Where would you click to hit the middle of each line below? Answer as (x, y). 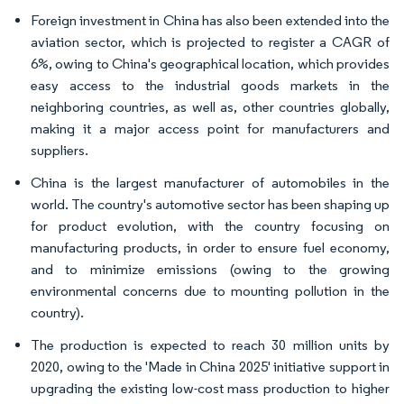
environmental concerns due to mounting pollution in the (210, 290)
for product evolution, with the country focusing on (210, 225)
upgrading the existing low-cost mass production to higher (210, 388)
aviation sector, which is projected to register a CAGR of (210, 41)
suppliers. (60, 150)
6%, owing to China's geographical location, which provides (210, 63)
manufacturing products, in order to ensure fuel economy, (210, 247)
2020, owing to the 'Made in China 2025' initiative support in (210, 366)
